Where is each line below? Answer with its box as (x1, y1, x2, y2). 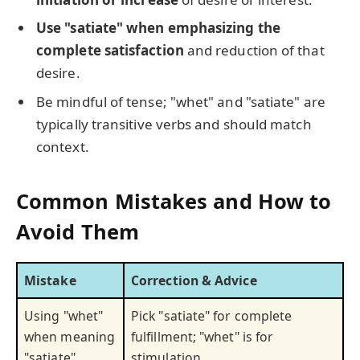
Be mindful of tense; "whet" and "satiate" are (36, 92, 325, 111)
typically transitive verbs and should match (36, 114, 312, 133)
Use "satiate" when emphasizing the (36, 18, 280, 38)
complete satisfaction (36, 41, 184, 60)
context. (36, 137, 89, 156)
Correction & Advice (131, 272, 257, 290)
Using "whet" (24, 307, 104, 325)
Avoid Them (16, 217, 139, 245)
